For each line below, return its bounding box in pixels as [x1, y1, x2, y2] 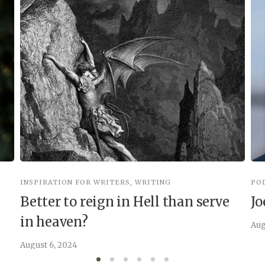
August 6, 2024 [20, 240, 77, 251]
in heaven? [20, 214, 88, 231]
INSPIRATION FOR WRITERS [20, 178, 130, 187]
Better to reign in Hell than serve [20, 193, 230, 211]
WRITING [134, 178, 171, 187]
